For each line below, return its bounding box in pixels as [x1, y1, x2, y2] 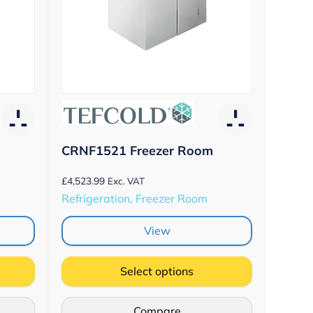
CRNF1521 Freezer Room [61, 142, 213, 159]
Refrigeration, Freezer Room [61, 191, 208, 205]
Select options [120, 263, 194, 278]
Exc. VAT [108, 175, 145, 187]
